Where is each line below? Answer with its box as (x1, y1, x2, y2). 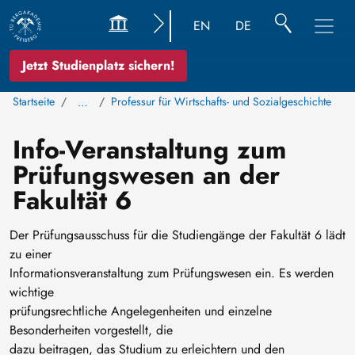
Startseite (13, 94, 55, 109)
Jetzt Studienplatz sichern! (22, 56, 174, 74)
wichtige (10, 283, 54, 301)
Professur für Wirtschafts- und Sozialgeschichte (111, 94, 331, 109)
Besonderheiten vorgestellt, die (10, 321, 173, 339)
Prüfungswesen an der (13, 157, 280, 193)
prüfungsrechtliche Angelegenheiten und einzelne (10, 302, 272, 320)
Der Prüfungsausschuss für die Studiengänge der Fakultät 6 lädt (10, 226, 345, 244)
